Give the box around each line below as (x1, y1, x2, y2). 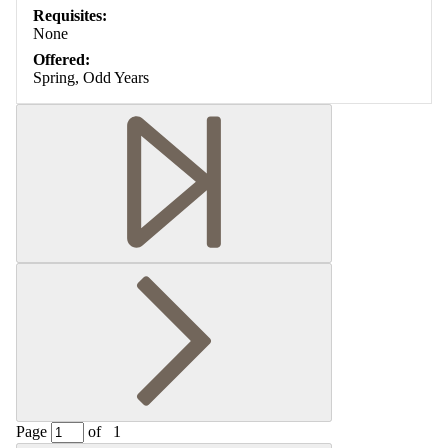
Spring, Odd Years (33, 68, 149, 86)
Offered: (33, 50, 90, 68)
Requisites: (33, 6, 107, 24)
